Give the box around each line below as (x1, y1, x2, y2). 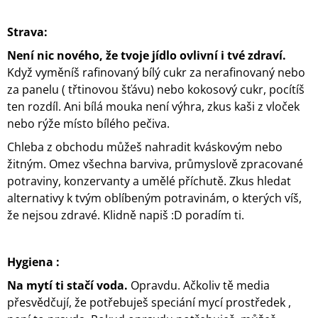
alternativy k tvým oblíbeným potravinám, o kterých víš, (7, 190, 302, 206)
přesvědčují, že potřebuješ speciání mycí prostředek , (7, 294, 291, 310)
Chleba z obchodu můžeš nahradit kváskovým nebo (7, 138, 283, 155)
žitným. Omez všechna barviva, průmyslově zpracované (7, 155, 303, 172)
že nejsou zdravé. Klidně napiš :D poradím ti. (7, 207, 247, 223)
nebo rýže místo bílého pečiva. (7, 115, 170, 131)
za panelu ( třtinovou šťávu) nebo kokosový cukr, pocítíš (7, 81, 305, 97)
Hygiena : (7, 253, 60, 270)
